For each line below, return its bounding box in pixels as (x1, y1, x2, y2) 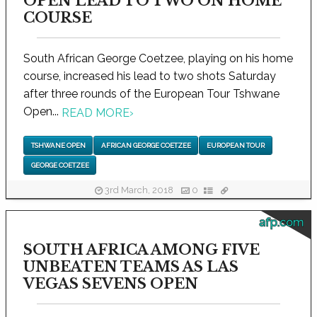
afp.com (259, 216, 304, 230)
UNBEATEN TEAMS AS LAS (23, 258, 238, 276)
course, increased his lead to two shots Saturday (23, 69, 276, 83)
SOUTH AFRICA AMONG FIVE (23, 241, 260, 259)
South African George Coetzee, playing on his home (23, 52, 293, 66)
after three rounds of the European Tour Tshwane (23, 87, 279, 101)
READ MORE (62, 105, 129, 120)
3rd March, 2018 (103, 184, 175, 195)
